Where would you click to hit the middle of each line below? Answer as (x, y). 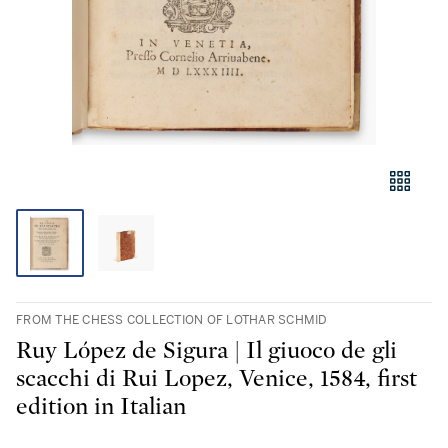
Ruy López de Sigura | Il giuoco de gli (206, 351)
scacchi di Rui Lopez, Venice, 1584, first (216, 379)
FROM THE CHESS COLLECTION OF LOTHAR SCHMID (172, 320)
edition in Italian (101, 407)
